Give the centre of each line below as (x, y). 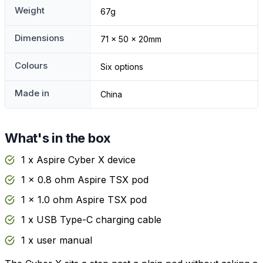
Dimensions (39, 38)
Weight (30, 11)
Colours (31, 66)
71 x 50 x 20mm (131, 39)
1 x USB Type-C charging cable (91, 220)
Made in (32, 93)
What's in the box (58, 138)
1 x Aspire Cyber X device (78, 159)
